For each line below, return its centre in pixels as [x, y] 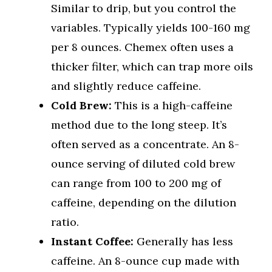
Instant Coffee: [92, 242]
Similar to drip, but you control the [144, 8]
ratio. [65, 222]
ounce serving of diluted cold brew [143, 164]
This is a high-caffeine [172, 106]
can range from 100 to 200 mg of [136, 183]
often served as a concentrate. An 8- [145, 144]
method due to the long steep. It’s [139, 125]
